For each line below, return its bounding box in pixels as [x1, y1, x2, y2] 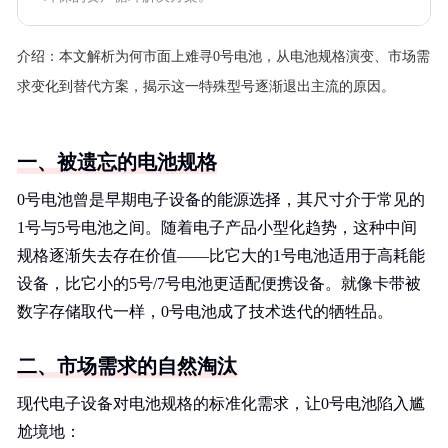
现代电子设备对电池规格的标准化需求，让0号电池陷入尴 [17, 395, 425, 412]
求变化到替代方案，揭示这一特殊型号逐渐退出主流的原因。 [17, 79, 395, 94]
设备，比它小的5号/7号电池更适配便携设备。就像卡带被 [17, 275, 421, 292]
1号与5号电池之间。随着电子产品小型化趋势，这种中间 [17, 219, 417, 236]
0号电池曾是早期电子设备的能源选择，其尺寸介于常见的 [17, 191, 425, 208]
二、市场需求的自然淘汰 [17, 355, 237, 377]
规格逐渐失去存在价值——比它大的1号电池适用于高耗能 [17, 247, 425, 264]
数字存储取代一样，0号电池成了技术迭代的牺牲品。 [17, 303, 393, 320]
